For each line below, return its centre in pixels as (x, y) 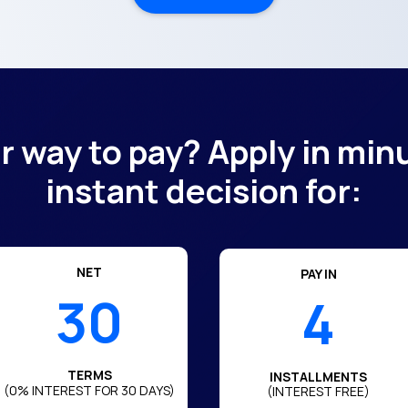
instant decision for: (204, 191)
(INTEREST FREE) (319, 391)
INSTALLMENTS (319, 376)
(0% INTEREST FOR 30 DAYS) (90, 390)
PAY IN (318, 273)
